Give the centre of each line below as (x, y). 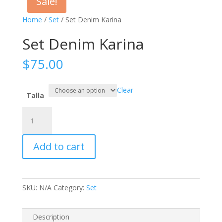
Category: (70, 188)
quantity (34, 146)
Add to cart (59, 146)
